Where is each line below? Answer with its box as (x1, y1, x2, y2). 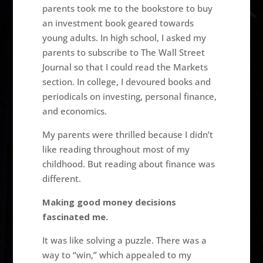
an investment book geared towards (42, 16, 194, 29)
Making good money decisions (42, 195, 177, 208)
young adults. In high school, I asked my (42, 31, 207, 43)
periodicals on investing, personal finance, (42, 90, 217, 102)
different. (42, 172, 82, 184)
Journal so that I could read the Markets (42, 60, 208, 73)
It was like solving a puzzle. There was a (42, 234, 207, 246)
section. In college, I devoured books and (42, 75, 211, 87)
